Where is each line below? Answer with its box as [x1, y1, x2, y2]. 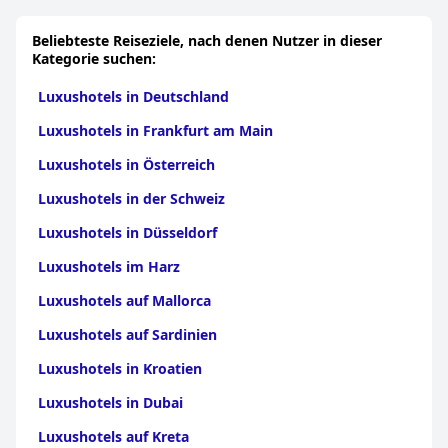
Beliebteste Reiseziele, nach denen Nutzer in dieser [32, 31, 382, 50]
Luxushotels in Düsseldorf [38, 223, 217, 242]
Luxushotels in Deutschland [38, 87, 229, 106]
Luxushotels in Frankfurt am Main [38, 121, 273, 140]
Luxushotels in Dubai [38, 393, 183, 412]
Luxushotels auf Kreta [38, 427, 189, 446]
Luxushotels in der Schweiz [38, 189, 225, 208]
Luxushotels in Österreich [38, 155, 215, 174]
